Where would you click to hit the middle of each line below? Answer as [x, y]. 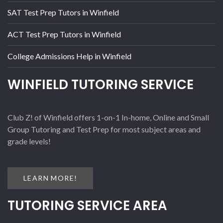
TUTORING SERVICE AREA [87, 206]
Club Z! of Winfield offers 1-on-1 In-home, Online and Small [108, 117]
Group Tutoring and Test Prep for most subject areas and [104, 129]
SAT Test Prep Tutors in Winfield [63, 12]
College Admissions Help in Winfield [69, 56]
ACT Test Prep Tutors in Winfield [64, 34]
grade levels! [29, 141]
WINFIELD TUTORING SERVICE [101, 85]
